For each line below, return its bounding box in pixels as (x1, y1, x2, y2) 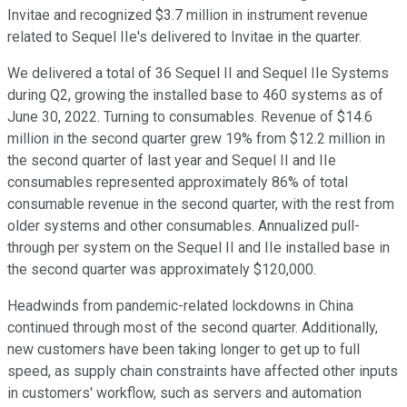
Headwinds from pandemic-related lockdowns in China (7, 297, 353, 315)
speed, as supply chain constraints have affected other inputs (7, 362, 398, 381)
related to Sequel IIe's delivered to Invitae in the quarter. (7, 28, 362, 46)
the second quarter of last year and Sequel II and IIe (7, 152, 336, 170)
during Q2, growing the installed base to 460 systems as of (7, 86, 383, 104)
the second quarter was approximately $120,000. (7, 261, 316, 279)
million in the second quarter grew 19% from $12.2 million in (7, 130, 385, 148)
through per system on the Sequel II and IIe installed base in (7, 239, 390, 257)
